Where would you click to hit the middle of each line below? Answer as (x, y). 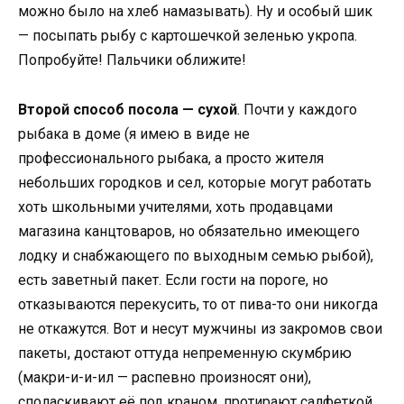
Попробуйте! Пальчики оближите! (132, 60)
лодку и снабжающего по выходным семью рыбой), (196, 255)
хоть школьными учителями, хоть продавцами (175, 207)
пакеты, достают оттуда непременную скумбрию (185, 353)
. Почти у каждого (297, 109)
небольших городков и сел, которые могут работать (195, 182)
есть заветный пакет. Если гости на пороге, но (173, 280)
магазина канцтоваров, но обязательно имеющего (189, 231)
